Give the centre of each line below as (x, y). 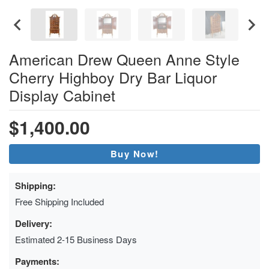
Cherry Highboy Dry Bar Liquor (113, 77)
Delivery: (34, 223)
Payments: (37, 261)
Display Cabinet (62, 95)
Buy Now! (134, 153)
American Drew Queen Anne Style (124, 59)
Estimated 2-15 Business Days (76, 239)
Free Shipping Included (59, 201)
